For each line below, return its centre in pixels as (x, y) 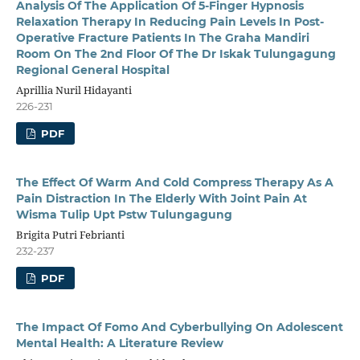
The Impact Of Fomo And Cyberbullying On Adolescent (179, 327)
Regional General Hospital (92, 70)
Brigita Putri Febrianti (70, 234)
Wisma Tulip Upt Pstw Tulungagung (124, 214)
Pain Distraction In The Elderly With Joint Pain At (161, 198)
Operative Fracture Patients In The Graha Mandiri (162, 37)
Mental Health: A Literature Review (119, 343)
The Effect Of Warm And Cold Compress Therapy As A (174, 182)
